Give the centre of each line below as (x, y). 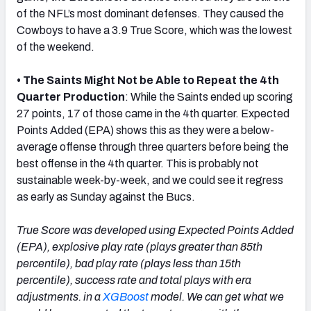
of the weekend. (56, 47)
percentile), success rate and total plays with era (134, 280)
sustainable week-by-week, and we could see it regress (150, 180)
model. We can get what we (216, 297)
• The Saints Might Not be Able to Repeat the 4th (148, 81)
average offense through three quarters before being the (153, 147)
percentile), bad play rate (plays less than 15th (129, 264)
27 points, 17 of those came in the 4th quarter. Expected (153, 114)
